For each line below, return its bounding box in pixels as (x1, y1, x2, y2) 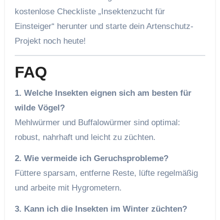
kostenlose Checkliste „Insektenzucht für (14, 7, 165, 17)
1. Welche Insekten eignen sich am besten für (14, 88, 192, 98)
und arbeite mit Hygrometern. (14, 183, 122, 192)
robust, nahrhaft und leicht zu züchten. (14, 132, 156, 142)
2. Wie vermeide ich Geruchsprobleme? (14, 153, 168, 163)
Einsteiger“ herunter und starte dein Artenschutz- (14, 22, 193, 31)
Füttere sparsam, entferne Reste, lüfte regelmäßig (14, 168, 198, 178)
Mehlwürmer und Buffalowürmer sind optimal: (14, 117, 180, 127)
